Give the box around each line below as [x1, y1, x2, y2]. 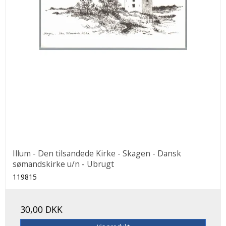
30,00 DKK [20, 203, 63, 216]
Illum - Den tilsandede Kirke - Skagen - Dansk [13, 148, 181, 159]
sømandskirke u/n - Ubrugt [13, 158, 114, 170]
